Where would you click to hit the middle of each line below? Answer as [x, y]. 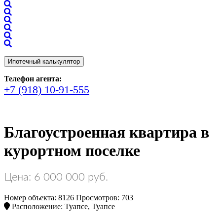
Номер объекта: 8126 [39, 197]
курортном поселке [72, 151]
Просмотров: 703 [105, 197]
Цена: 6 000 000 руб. [56, 177]
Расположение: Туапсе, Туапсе [62, 206]
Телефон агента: [33, 79]
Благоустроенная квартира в [107, 132]
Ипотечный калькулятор [44, 61]
